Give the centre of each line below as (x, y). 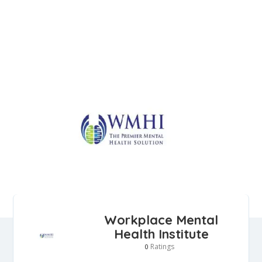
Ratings (161, 246)
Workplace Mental (161, 220)
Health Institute (161, 234)
